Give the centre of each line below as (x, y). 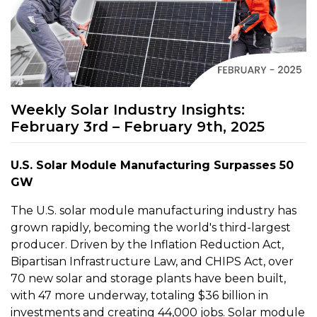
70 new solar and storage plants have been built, (148, 279)
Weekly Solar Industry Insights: (128, 110)
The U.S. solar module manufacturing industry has (154, 211)
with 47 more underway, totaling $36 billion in (139, 296)
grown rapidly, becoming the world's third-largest (151, 228)
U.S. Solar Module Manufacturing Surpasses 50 (152, 166)
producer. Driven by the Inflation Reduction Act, (147, 245)
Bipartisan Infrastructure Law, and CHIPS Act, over (152, 262)
